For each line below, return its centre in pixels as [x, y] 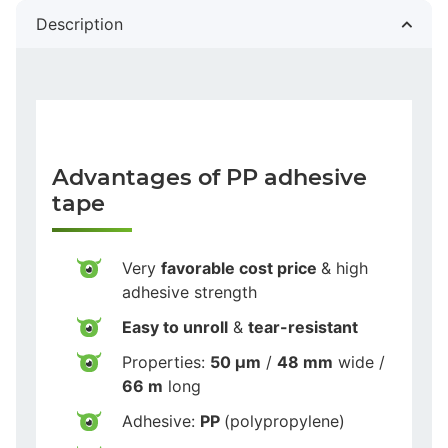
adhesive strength [189, 291]
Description [79, 23]
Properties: [166, 361]
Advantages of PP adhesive [209, 176]
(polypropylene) [284, 420]
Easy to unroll [175, 326]
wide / [359, 361]
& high [344, 267]
